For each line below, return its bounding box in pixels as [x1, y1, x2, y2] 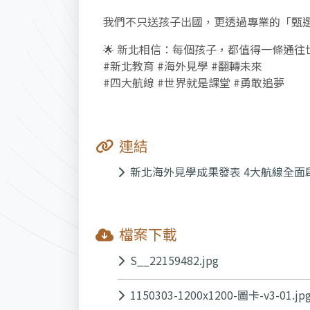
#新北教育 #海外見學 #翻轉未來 [102, 57, 262, 75]
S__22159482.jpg [130, 251, 219, 268]
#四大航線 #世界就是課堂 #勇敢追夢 [102, 74, 284, 91]
